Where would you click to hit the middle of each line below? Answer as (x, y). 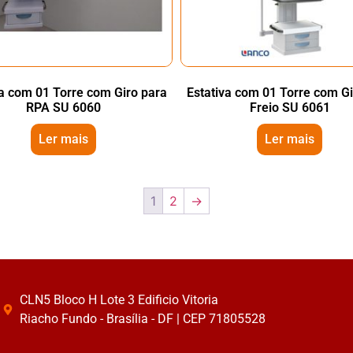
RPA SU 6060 (63, 108)
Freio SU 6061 (290, 108)
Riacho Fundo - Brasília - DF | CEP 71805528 (143, 319)
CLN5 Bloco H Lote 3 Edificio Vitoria (119, 300)
